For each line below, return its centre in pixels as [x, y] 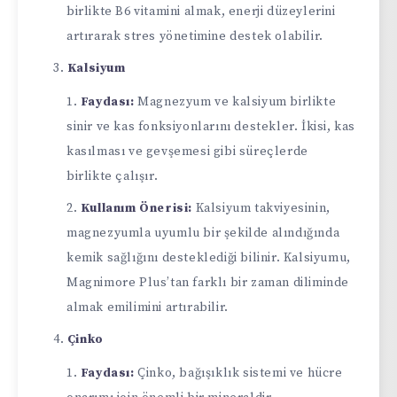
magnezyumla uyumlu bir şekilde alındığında [203, 233]
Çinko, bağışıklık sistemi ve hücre [238, 373]
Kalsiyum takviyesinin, [261, 208]
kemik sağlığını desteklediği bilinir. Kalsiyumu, [209, 257]
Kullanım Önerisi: [136, 208]
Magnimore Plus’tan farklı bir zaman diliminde [208, 282]
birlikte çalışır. [113, 176]
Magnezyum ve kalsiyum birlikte [235, 101]
